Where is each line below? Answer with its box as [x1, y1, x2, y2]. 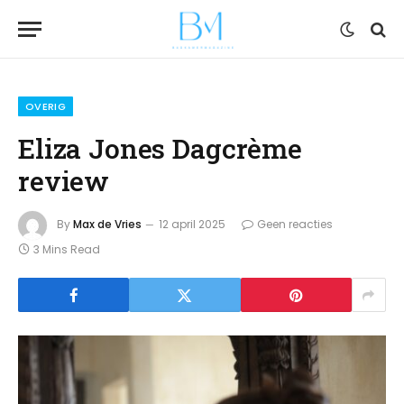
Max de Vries [73, 216, 142, 233]
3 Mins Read [33, 242, 100, 257]
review [18, 162, 110, 198]
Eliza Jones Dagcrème [18, 130, 302, 166]
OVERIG [25, 99, 66, 114]
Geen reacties [257, 216, 333, 233]
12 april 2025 [159, 216, 225, 233]
